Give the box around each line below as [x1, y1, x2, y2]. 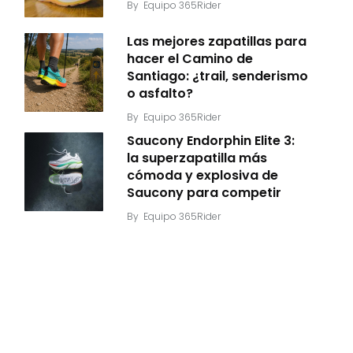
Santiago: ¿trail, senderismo [127, 67, 308, 85]
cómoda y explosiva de [127, 166, 278, 184]
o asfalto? [127, 84, 193, 102]
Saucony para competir [127, 184, 281, 202]
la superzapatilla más [127, 149, 267, 167]
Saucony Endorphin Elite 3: [127, 132, 295, 150]
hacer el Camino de [127, 50, 253, 68]
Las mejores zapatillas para [127, 32, 307, 50]
